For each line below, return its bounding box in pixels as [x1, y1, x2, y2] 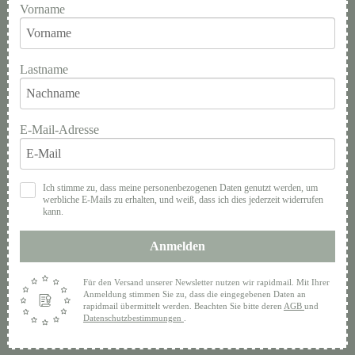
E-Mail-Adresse [19, 123, 99, 136]
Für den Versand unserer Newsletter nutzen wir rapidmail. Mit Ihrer [82, 277, 330, 287]
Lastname [19, 63, 68, 76]
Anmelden [149, 239, 205, 253]
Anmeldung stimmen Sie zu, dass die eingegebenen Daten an [82, 289, 306, 299]
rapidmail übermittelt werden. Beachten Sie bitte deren [82, 301, 284, 311]
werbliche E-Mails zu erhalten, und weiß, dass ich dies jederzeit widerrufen [42, 194, 323, 205]
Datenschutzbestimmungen [82, 313, 184, 323]
